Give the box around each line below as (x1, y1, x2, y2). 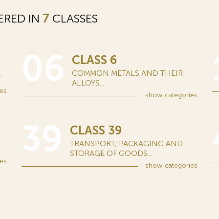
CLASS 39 (70, 123, 122, 137)
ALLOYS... (72, 78, 104, 88)
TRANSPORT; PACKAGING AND (70, 139, 183, 148)
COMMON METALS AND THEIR (72, 68, 183, 78)
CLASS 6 (72, 53, 117, 67)
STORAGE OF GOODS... (70, 149, 152, 158)
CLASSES (49, 11, 98, 25)
